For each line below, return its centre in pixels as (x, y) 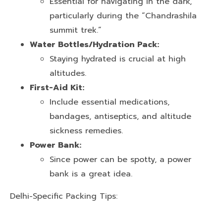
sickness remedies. (86, 131)
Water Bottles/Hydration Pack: (94, 44)
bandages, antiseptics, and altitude (120, 116)
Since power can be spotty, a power (120, 159)
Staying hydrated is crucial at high (118, 59)
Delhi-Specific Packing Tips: (64, 196)
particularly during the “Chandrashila (123, 16)
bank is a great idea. (91, 174)
